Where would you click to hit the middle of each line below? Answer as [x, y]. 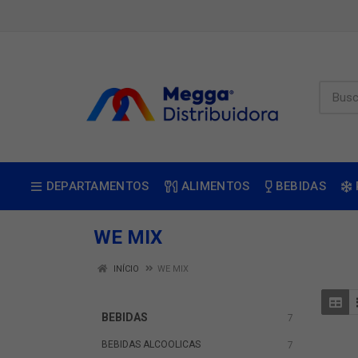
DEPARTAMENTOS [97, 186]
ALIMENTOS [215, 186]
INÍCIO [125, 269]
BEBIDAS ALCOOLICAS [151, 344]
